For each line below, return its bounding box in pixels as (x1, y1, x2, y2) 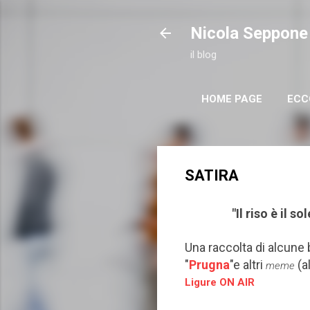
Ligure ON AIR (185, 275, 255, 289)
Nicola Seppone (190, 24, 308, 43)
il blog (190, 48, 217, 61)
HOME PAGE (201, 93, 262, 105)
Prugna (189, 257, 230, 272)
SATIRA (185, 167, 239, 184)
